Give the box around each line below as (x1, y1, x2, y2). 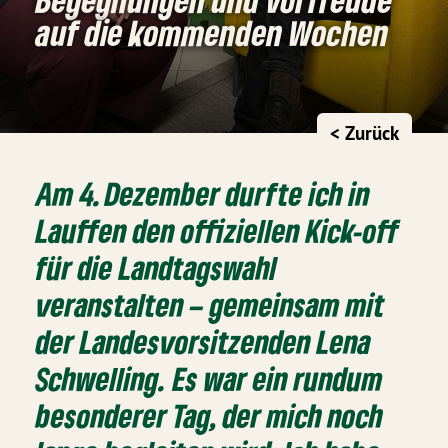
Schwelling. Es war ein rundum (36, 358, 384, 398)
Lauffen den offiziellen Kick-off (36, 210, 400, 250)
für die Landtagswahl (36, 247, 278, 287)
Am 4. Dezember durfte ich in (36, 173, 371, 213)
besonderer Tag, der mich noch (36, 395, 384, 435)
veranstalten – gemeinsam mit (36, 284, 386, 324)
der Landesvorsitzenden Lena (36, 321, 372, 361)
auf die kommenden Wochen (36, 10, 390, 54)
